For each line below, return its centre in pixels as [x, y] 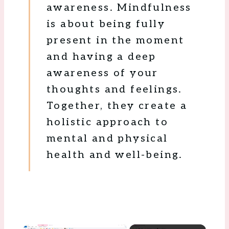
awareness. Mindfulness [119, 7]
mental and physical [107, 138]
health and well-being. [115, 155]
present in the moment [116, 40]
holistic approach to [107, 122]
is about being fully [106, 24]
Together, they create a [117, 106]
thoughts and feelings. [114, 89]
